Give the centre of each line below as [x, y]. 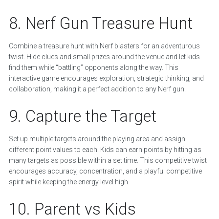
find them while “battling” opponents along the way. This [93, 68]
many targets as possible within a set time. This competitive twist [108, 161]
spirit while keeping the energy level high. [69, 182]
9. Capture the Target [82, 116]
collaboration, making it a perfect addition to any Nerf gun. [97, 89]
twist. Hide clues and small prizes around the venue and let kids [104, 57]
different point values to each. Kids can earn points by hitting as [105, 150]
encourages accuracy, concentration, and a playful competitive [105, 171]
